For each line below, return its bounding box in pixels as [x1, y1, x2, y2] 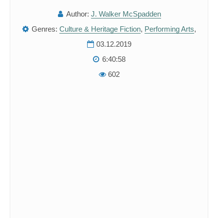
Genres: [31, 25, 57, 33]
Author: [66, 10, 89, 18]
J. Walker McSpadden [91, 10, 161, 18]
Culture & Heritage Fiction [59, 25, 141, 33]
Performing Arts [144, 25, 194, 33]
